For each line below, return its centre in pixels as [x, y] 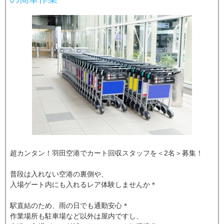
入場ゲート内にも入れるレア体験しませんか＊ [84, 184]
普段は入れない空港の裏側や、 [59, 174]
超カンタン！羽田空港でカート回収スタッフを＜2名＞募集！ [107, 153]
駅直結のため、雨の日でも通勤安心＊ [70, 205]
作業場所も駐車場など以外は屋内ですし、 [77, 216]
